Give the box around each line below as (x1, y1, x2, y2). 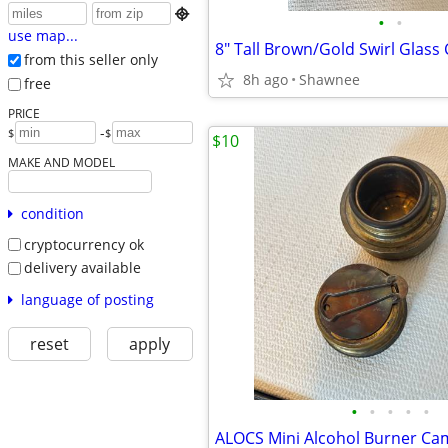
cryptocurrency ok (23, 234, 144, 254)
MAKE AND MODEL (7, 153, 115, 170)
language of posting (20, 289, 154, 309)
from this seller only (23, 50, 158, 70)
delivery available (23, 258, 141, 278)
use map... (7, 26, 78, 46)
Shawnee (299, 70, 360, 89)
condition (20, 203, 84, 223)
